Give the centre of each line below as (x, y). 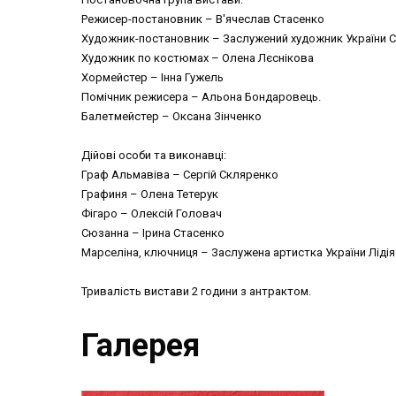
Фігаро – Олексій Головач (152, 213)
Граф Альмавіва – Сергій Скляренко (180, 174)
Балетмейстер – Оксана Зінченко (171, 116)
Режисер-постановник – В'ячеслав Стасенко (203, 19)
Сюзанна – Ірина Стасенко (153, 232)
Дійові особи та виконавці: (154, 155)
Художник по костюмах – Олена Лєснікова (198, 57)
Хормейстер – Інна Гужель (152, 77)
